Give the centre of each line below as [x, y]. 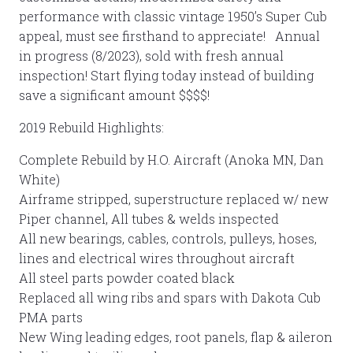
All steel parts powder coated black [127, 277]
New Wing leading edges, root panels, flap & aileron [176, 336]
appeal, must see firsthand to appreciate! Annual [169, 35]
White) [39, 179]
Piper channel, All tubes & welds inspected [149, 218]
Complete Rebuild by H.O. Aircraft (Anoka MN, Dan [171, 159]
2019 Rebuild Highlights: [91, 127]
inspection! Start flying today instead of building [166, 75]
